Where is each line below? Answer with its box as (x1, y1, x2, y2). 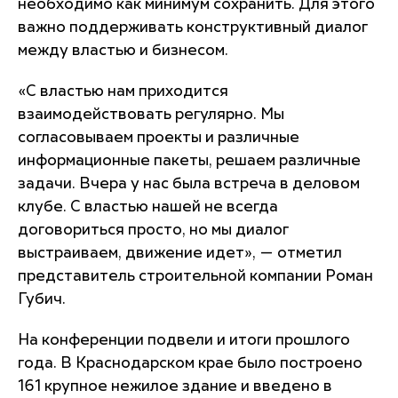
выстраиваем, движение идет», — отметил (18, 245, 342, 261)
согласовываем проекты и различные (18, 130, 299, 146)
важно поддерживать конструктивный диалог (18, 20, 368, 36)
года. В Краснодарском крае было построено (18, 355, 362, 371)
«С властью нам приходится (18, 84, 228, 99)
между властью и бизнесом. (18, 43, 228, 59)
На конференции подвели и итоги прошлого (18, 332, 350, 348)
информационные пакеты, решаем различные (18, 153, 361, 169)
